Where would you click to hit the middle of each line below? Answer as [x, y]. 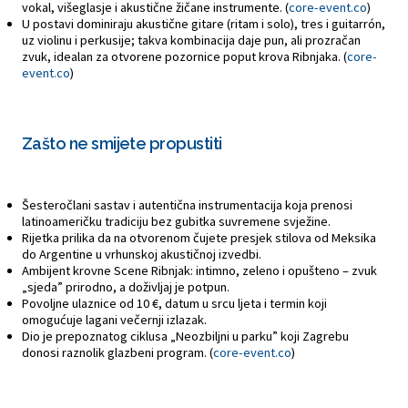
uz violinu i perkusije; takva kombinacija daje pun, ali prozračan [191, 40]
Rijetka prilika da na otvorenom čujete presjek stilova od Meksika [199, 238]
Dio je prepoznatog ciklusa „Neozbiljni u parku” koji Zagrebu [185, 336]
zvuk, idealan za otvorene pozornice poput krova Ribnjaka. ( [184, 56]
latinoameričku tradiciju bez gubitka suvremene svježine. [176, 221]
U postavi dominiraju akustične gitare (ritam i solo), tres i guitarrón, [204, 24]
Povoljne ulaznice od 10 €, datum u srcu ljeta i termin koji [174, 303]
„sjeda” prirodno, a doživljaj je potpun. [126, 287]
